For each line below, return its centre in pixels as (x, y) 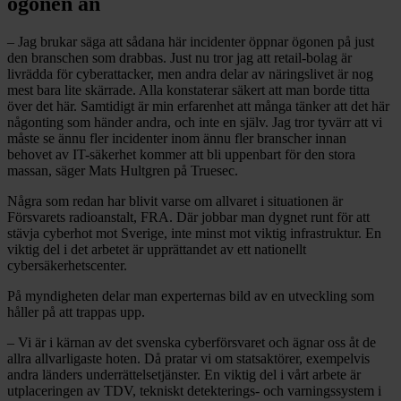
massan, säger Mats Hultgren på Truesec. (123, 171)
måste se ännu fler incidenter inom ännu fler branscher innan (177, 139)
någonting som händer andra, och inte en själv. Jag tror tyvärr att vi (195, 123)
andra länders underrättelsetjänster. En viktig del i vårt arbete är (184, 375)
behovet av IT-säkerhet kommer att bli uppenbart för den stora (181, 155)
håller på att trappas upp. (76, 312)
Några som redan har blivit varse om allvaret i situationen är (175, 201)
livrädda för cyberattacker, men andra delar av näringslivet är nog (190, 74)
